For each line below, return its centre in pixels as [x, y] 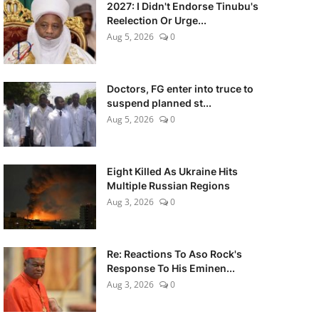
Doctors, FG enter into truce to [180, 89]
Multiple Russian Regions [168, 185]
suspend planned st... [159, 103]
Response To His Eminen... [171, 268]
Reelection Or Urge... [156, 20]
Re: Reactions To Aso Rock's [174, 254]
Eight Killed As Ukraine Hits [172, 171]
